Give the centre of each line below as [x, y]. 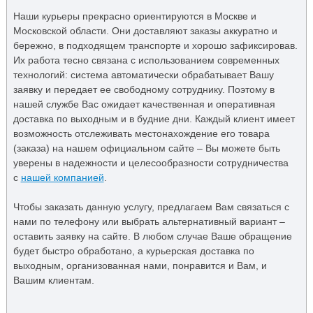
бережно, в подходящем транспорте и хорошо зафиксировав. [155, 45]
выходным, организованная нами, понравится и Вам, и [140, 265]
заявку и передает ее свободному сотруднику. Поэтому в [144, 89]
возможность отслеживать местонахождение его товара [141, 133]
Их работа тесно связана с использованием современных [146, 60]
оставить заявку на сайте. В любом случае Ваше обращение [152, 236]
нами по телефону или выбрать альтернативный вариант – [149, 221]
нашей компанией [62, 177]
